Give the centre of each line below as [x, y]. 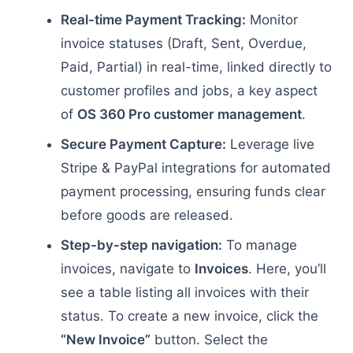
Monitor [271, 20]
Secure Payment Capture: [143, 144]
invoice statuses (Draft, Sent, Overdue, [183, 43]
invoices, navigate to [127, 269]
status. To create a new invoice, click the [189, 316]
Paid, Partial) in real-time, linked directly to [196, 67]
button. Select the [209, 340]
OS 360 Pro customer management [189, 114]
